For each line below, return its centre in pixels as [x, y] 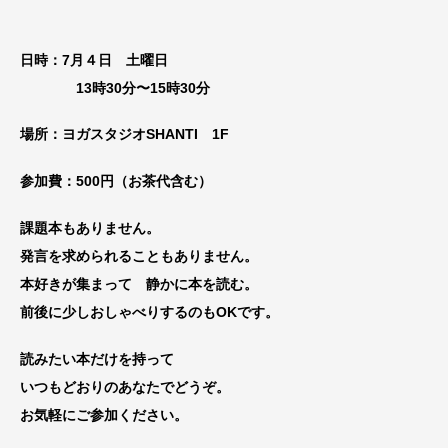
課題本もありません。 [90, 228]
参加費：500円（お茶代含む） [116, 181]
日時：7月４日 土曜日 [94, 59]
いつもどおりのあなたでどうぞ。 [125, 386]
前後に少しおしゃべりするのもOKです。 [149, 312]
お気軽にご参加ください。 [104, 414]
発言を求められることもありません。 [139, 256]
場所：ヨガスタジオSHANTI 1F [124, 134]
